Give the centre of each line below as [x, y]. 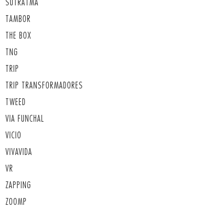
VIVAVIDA [19, 152]
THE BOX [18, 35]
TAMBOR [18, 19]
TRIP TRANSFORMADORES [44, 85]
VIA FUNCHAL [24, 119]
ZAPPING [18, 185]
